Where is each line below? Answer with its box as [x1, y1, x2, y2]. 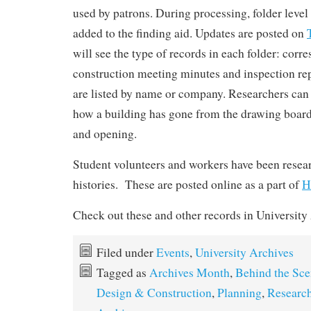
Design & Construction [96, 284, 212, 301]
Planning [217, 284, 262, 301]
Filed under [96, 244, 156, 260]
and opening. [73, 125, 137, 142]
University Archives [195, 244, 294, 260]
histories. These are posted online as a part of [73, 176, 302, 192]
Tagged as [96, 264, 149, 280]
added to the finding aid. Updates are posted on [73, 24, 307, 41]
